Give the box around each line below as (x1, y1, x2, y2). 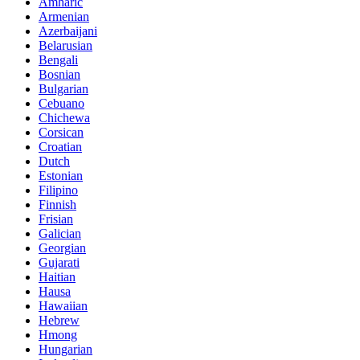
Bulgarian (39, 82, 88, 96)
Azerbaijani (39, 24, 97, 39)
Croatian (39, 140, 82, 154)
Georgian (39, 241, 86, 256)
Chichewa (39, 111, 90, 125)
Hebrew (39, 313, 80, 328)
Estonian (39, 169, 83, 183)
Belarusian (39, 39, 92, 53)
